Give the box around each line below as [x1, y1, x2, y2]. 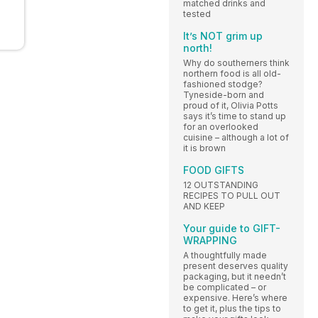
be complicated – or [183, 281, 266, 292]
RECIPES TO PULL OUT [183, 190, 280, 201]
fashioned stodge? [183, 78, 263, 89]
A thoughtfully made [183, 249, 267, 261]
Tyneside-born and [183, 89, 264, 100]
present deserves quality [183, 260, 288, 271]
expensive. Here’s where [183, 292, 287, 303]
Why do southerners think [183, 57, 290, 68]
